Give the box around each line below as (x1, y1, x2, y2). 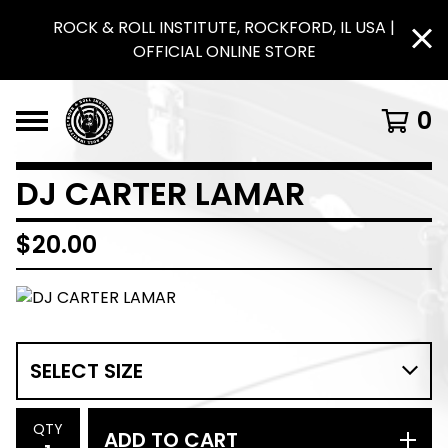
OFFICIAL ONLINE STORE (132, 40, 316, 63)
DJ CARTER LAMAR (16, 171, 305, 216)
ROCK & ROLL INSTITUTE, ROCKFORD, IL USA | (53, 16, 395, 39)
